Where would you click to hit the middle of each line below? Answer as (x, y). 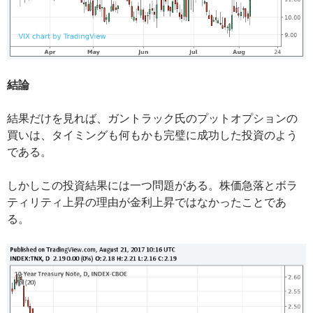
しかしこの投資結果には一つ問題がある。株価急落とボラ (152, 184)
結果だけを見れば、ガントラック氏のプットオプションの (152, 117)
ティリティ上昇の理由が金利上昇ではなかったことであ (147, 201)
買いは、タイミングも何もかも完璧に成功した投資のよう (152, 134)
